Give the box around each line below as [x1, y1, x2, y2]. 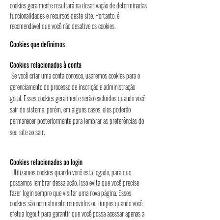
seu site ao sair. [10, 127, 145, 137]
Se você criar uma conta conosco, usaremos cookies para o [10, 70, 140, 81]
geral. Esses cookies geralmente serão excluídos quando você [10, 93, 145, 103]
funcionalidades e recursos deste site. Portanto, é [10, 10, 119, 21]
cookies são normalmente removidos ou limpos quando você [10, 198, 142, 208]
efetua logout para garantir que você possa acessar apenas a [10, 208, 144, 219]
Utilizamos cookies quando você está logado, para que [10, 167, 131, 177]
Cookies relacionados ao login [10, 157, 82, 167]
